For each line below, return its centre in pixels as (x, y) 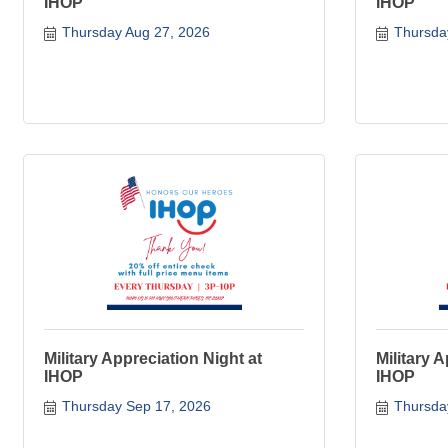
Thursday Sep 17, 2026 (136, 406)
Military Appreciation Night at (153, 359)
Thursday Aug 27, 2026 (135, 32)
